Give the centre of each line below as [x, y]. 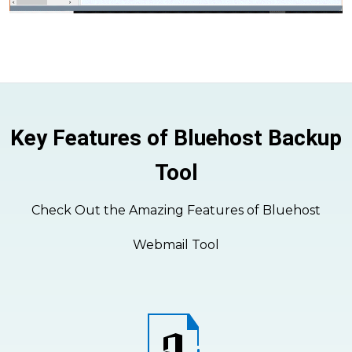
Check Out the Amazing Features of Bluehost [176, 211]
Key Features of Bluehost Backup [176, 138]
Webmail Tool [176, 245]
